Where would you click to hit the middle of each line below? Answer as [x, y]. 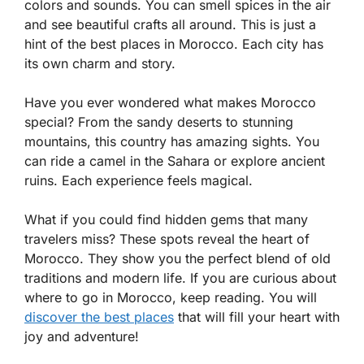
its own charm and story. [100, 63]
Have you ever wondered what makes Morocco [170, 102]
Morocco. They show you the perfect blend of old [178, 258]
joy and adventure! [82, 336]
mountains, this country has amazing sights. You [172, 141]
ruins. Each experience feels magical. [139, 180]
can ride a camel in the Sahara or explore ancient [175, 161]
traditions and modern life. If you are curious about [180, 278]
